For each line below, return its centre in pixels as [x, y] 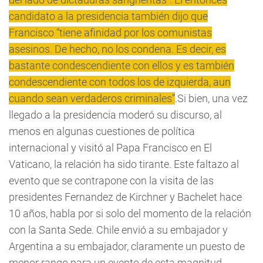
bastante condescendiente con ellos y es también [122, 65]
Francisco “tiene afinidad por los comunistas [110, 33]
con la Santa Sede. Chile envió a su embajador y [118, 230]
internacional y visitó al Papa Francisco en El [110, 148]
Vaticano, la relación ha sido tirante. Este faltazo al [124, 164]
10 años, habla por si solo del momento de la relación [130, 213]
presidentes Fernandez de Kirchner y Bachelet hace [125, 197]
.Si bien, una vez [211, 98]
